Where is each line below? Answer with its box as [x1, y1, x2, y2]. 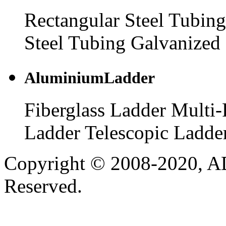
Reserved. [4, 175, 82, 197]
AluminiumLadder [24, 68, 155, 87]
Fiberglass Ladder [24, 98, 166, 121]
